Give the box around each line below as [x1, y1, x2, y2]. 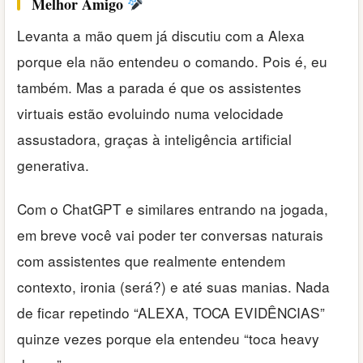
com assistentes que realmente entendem [17, 250, 285, 271]
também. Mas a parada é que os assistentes [17, 76, 301, 97]
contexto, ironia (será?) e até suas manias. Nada [17, 276, 330, 297]
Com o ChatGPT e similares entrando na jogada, [17, 199, 328, 220]
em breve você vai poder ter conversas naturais [17, 224, 323, 246]
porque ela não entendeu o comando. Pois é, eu [17, 50, 327, 71]
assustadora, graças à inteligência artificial [17, 128, 292, 149]
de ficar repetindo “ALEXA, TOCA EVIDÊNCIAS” [17, 302, 325, 323]
